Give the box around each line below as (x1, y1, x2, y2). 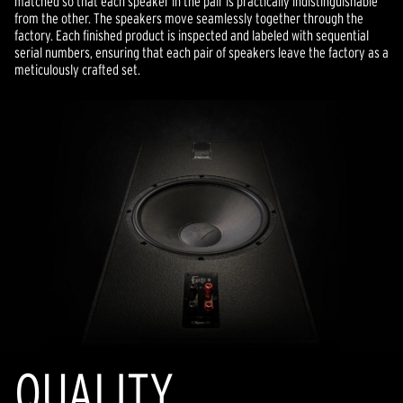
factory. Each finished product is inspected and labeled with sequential (14, 27, 369, 43)
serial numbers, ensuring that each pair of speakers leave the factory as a (14, 44, 389, 60)
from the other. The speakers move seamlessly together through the (14, 10, 363, 26)
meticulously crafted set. (14, 61, 140, 77)
